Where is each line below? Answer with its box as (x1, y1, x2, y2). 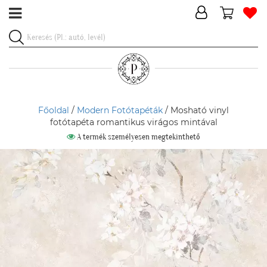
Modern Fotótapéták (77, 105, 163, 116)
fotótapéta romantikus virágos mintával (49, 117, 218, 128)
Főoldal (38, 105, 69, 116)
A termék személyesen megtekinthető (75, 132, 200, 142)
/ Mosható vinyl (163, 105, 229, 116)
